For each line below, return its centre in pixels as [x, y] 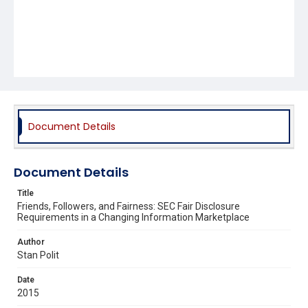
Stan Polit [38, 255]
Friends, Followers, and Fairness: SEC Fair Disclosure [129, 206]
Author [31, 242]
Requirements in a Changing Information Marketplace [133, 217]
